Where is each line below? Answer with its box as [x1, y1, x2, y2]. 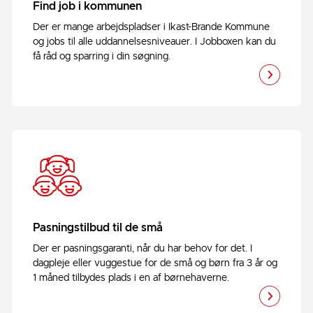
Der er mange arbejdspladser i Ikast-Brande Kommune [33, 22, 270, 32]
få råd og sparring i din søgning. [33, 52, 170, 61]
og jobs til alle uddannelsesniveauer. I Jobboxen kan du [33, 37, 276, 47]
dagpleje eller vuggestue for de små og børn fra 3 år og [33, 259, 277, 268]
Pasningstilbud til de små [33, 222, 163, 233]
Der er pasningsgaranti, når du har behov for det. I [33, 244, 252, 254]
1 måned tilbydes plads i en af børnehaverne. [33, 273, 229, 283]
